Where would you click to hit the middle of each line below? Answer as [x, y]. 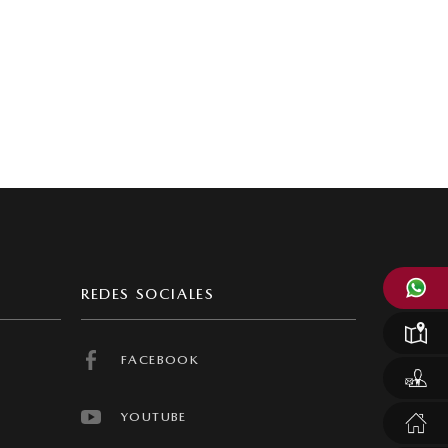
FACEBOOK [160, 359]
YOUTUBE [154, 416]
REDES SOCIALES [148, 294]
